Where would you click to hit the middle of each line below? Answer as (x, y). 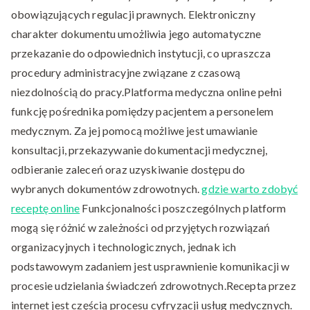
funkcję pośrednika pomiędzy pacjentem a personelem (143, 111)
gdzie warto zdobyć (250, 189)
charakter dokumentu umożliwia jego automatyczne (136, 34)
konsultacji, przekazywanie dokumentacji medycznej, (139, 150)
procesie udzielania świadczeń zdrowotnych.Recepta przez (154, 286)
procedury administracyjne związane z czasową (126, 73)
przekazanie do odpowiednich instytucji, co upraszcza (141, 53)
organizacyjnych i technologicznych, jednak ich (124, 247)
